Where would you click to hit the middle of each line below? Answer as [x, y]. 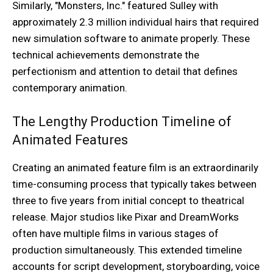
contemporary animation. [70, 88]
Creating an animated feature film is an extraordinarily [135, 168]
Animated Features [70, 140]
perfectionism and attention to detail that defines [125, 72]
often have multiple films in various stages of [115, 234]
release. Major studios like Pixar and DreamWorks [126, 217]
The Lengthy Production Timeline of [122, 122]
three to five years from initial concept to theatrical [128, 201]
